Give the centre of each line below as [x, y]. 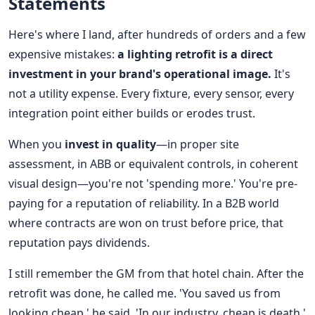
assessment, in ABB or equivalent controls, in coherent [153, 163]
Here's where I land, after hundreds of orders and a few [157, 34]
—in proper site [198, 144]
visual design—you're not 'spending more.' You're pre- [153, 183]
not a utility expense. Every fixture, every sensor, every [151, 93]
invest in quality [110, 144]
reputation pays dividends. [79, 242]
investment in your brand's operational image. [140, 73]
